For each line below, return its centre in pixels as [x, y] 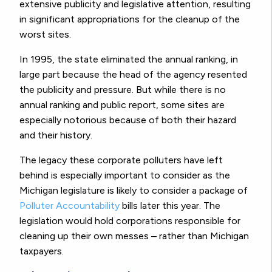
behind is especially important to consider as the [125, 175]
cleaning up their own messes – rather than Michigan [134, 236]
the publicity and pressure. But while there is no [123, 89]
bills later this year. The [170, 205]
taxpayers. [42, 251]
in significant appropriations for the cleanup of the [130, 19]
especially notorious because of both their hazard [128, 120]
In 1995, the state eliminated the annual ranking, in [129, 59]
